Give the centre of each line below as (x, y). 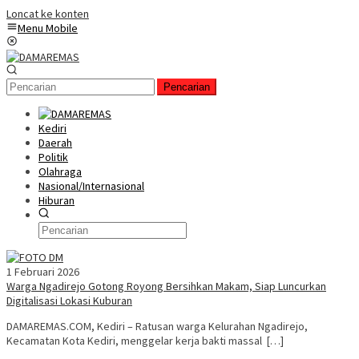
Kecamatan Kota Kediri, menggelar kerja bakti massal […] (145, 341)
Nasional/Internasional (91, 186)
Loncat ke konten (48, 14)
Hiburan (56, 200)
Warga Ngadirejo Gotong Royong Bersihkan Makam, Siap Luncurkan (166, 286)
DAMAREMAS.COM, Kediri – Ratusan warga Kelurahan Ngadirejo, (157, 326)
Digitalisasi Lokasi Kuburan (69, 301)
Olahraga (60, 171)
